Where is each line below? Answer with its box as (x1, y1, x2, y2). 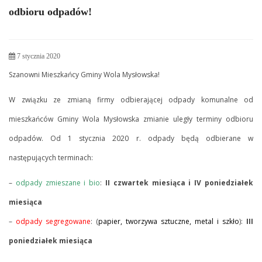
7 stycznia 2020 (15, 51, 60, 60)
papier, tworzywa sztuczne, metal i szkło (98, 216, 239, 226)
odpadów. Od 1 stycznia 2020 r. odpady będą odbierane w (9, 133, 253, 143)
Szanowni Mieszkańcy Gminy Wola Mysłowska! (9, 69, 160, 80)
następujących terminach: (9, 152, 93, 163)
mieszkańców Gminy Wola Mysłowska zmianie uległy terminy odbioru (9, 113, 253, 124)
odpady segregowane (16, 216, 91, 226)
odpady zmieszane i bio (15, 177, 101, 188)
